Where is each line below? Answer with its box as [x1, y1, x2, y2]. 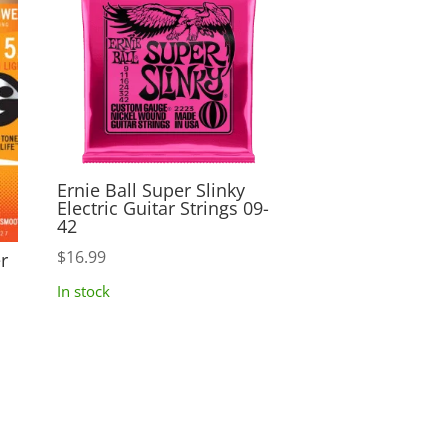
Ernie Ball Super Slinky [56, 178, 245, 203]
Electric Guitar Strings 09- [56, 196, 269, 221]
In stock [56, 280, 110, 301]
